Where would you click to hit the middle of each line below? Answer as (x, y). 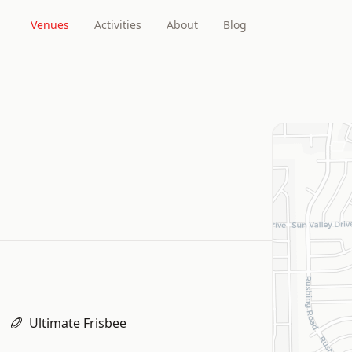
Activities (118, 25)
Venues (50, 25)
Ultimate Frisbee (77, 323)
